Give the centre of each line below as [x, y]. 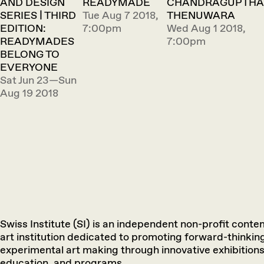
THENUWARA [201, 15]
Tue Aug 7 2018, [121, 15]
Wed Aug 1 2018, [206, 28]
